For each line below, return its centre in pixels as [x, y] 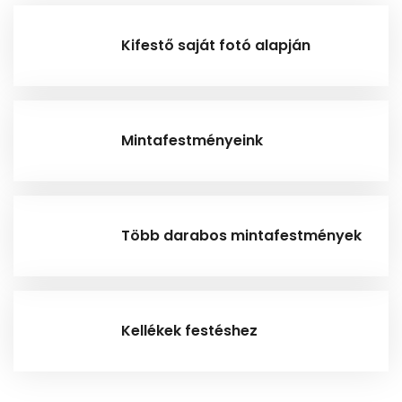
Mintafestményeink [192, 140]
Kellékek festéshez [189, 330]
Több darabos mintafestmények [241, 235]
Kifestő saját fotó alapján [216, 45]
